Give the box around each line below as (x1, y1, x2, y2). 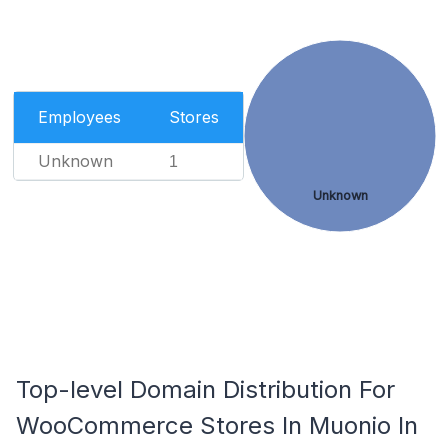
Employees (37, 107, 121, 127)
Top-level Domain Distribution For (16, 375, 395, 404)
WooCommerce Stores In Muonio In (16, 411, 418, 440)
